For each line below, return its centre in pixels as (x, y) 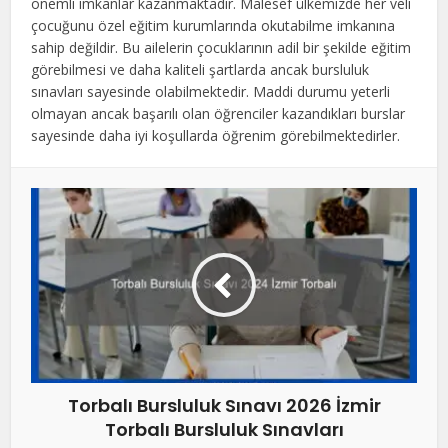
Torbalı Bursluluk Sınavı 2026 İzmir (224, 405)
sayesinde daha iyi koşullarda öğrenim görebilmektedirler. (216, 135)
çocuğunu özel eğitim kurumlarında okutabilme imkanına (213, 25)
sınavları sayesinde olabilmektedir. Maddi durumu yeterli (211, 91)
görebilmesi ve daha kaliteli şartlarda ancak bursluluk (200, 69)
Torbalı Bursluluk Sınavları (224, 429)
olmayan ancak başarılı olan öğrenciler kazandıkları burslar (218, 113)
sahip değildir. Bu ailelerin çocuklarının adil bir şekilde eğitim (221, 47)
